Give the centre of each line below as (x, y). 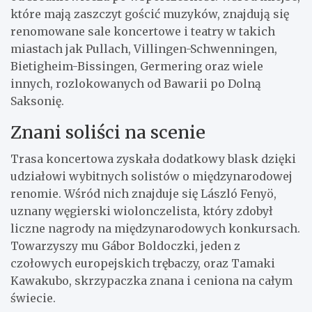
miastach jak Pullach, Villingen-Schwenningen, (144, 48)
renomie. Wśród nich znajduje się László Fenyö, (143, 193)
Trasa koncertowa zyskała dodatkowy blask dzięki (153, 158)
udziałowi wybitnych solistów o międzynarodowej (151, 176)
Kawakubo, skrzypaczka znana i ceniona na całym (151, 280)
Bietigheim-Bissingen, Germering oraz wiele (137, 66)
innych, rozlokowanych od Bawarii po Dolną (136, 83)
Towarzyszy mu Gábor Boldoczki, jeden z (125, 245)
